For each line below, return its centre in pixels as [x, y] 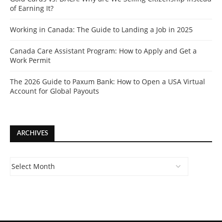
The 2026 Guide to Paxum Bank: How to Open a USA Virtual [108, 82]
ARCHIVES [32, 134]
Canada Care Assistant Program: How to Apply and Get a [103, 51]
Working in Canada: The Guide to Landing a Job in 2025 [101, 30]
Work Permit [30, 60]
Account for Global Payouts [55, 91]
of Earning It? [32, 8]
